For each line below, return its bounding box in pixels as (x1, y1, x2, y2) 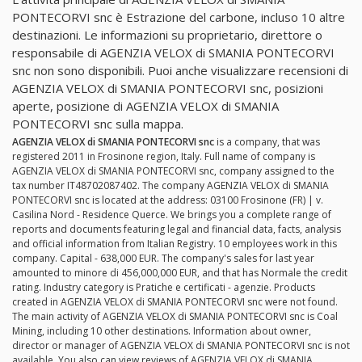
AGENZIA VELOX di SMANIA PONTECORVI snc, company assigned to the (12, 164, 335, 179)
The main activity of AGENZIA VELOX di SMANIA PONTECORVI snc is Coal (12, 309, 338, 324)
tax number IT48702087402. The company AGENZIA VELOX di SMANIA (12, 179, 329, 193)
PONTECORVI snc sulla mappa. (12, 115, 183, 132)
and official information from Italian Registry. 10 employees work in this (12, 237, 337, 251)
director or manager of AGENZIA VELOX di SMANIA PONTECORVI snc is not (12, 339, 350, 353)
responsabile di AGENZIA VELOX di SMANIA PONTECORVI (12, 44, 335, 61)
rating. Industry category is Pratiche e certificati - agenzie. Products (12, 280, 315, 295)
